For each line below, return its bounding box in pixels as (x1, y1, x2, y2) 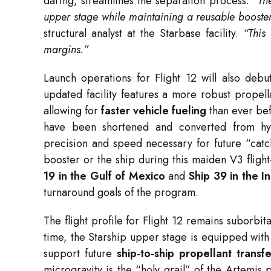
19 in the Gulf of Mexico (44, 168, 165, 184)
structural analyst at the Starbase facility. (44, 25, 244, 42)
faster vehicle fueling (101, 103, 206, 119)
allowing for (44, 103, 101, 119)
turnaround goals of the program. (44, 184, 198, 201)
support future (44, 246, 117, 262)
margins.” (44, 42, 88, 58)
